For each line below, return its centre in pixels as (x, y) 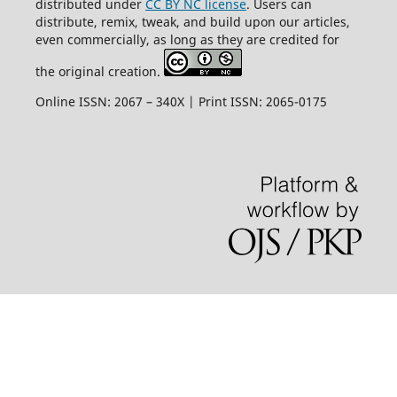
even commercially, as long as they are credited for (187, 40)
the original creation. (99, 72)
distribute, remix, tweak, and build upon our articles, (192, 22)
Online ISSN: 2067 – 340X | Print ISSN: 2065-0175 (181, 102)
